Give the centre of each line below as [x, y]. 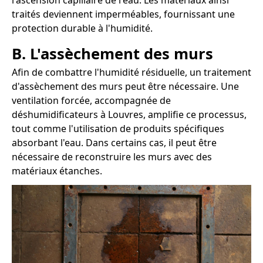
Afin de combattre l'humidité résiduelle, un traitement [131, 73]
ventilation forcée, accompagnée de [91, 101]
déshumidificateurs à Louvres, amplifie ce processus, [129, 115]
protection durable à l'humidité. [82, 28]
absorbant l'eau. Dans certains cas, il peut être [114, 143]
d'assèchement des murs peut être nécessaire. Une [125, 87]
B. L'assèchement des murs [112, 54]
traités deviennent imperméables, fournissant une [123, 14]
